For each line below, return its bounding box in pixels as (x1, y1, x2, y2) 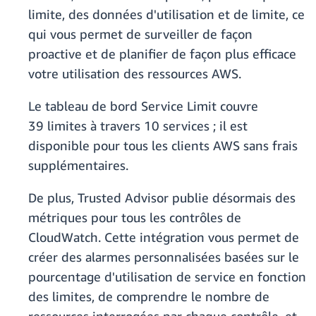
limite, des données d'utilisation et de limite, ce (28, 6, 305, 23)
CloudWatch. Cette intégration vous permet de (28, 229, 299, 245)
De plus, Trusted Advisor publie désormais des (28, 190, 296, 206)
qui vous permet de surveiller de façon (28, 26, 253, 42)
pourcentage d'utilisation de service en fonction (28, 269, 306, 285)
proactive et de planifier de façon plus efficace (28, 46, 296, 62)
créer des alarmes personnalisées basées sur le (28, 249, 299, 265)
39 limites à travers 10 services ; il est (28, 118, 248, 134)
